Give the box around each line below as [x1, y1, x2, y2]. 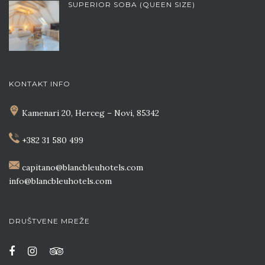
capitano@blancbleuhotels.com [22, 162, 143, 173]
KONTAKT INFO [9, 79, 70, 89]
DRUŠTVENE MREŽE [9, 216, 90, 226]
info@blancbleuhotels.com [9, 176, 112, 187]
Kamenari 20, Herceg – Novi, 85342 [20, 108, 159, 119]
